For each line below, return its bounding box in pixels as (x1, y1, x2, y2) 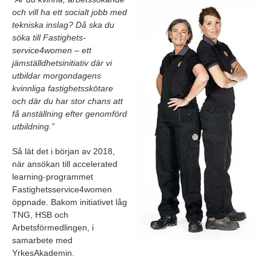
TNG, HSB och (12, 210, 68, 220)
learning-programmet (12, 172, 93, 182)
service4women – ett (12, 45, 91, 56)
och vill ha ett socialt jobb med (12, 7, 127, 18)
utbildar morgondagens (12, 71, 101, 81)
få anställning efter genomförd (12, 109, 127, 119)
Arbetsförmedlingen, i (12, 223, 94, 233)
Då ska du (76, 20, 114, 30)
